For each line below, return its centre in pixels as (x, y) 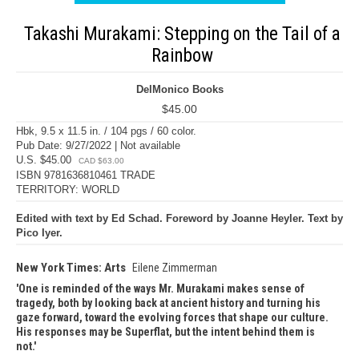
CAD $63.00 (101, 161)
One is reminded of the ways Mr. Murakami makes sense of (161, 288)
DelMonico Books (179, 89)
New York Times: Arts (71, 268)
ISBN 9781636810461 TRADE (86, 175)
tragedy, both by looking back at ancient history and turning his (168, 303)
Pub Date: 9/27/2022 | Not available (98, 145)
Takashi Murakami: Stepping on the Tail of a (182, 34)
